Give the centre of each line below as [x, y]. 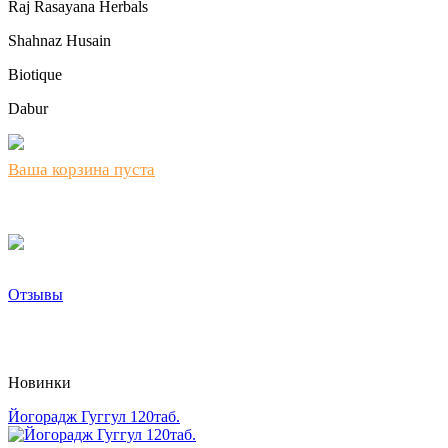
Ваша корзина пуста [81, 169]
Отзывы [35, 294]
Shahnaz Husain [59, 40]
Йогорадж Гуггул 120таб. [94, 416]
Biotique [35, 74]
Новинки [39, 382]
